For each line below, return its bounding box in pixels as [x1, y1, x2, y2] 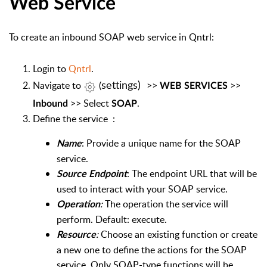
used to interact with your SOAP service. [57, 182, 228, 195]
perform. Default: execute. [57, 212, 167, 226]
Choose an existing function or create [101, 227, 257, 241]
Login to [33, 62, 69, 76]
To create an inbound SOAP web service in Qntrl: [9, 30, 214, 44]
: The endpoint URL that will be [127, 166, 257, 180]
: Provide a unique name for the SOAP [82, 136, 241, 150]
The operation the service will [103, 197, 228, 210]
